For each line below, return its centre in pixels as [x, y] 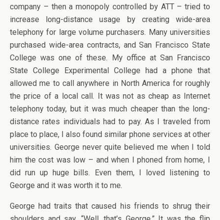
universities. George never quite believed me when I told [110, 147]
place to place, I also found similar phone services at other [110, 134]
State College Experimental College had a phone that [110, 70]
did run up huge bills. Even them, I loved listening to [110, 173]
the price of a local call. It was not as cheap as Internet [110, 96]
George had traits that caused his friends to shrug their [110, 206]
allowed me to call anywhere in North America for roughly [110, 83]
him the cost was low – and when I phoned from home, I [110, 160]
